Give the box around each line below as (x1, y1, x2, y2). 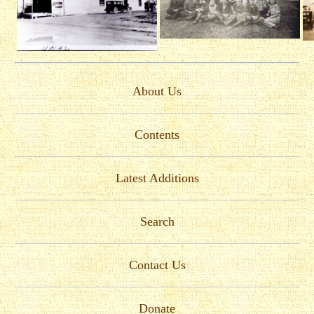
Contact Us (128, 257, 186, 272)
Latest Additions (115, 170, 199, 185)
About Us (132, 83, 182, 98)
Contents (135, 127, 179, 142)
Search (139, 214, 175, 228)
